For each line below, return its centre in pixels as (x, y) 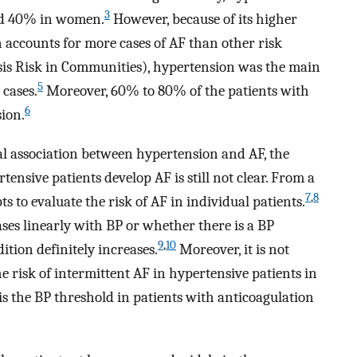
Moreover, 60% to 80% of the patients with (176, 91)
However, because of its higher (204, 20)
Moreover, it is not (233, 250)
